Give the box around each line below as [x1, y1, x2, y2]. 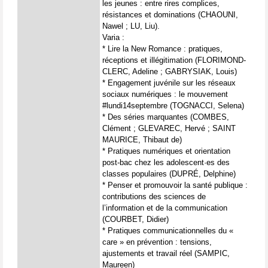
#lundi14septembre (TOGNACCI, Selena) [102, 101, 244, 110]
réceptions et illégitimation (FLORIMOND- [102, 56, 246, 65]
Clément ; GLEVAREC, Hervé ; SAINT [102, 124, 236, 133]
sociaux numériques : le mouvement [102, 90, 228, 99]
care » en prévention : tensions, [102, 237, 212, 246]
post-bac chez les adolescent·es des [102, 158, 230, 167]
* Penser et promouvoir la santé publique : [102, 181, 248, 190]
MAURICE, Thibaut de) [102, 135, 182, 144]
